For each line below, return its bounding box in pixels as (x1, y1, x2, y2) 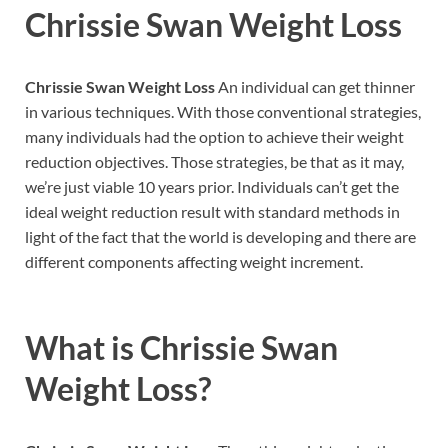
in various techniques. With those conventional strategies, (25, 102, 421, 122)
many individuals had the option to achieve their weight (25, 127, 404, 147)
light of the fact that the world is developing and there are (25, 227, 416, 247)
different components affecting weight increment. (25, 252, 363, 272)
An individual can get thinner (215, 77, 415, 97)
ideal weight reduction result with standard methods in (25, 202, 400, 222)
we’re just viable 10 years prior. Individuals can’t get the (25, 177, 399, 197)
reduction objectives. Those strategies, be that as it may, (25, 152, 404, 172)
